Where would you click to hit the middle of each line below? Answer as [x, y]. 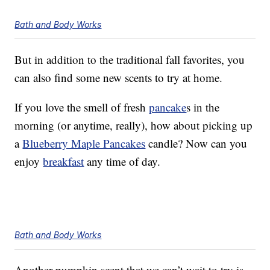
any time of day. [122, 162]
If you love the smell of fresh [82, 107]
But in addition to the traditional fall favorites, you [130, 60]
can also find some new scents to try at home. [119, 78]
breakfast [64, 162]
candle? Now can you [196, 143]
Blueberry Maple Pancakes [84, 143]
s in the [203, 107]
